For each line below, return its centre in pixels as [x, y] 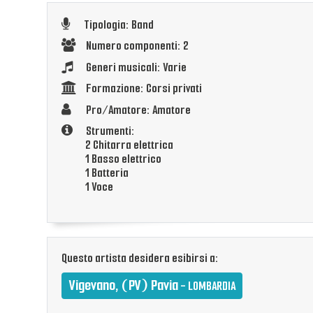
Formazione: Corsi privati [143, 89]
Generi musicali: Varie [136, 67]
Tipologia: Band [119, 24]
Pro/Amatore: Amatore [138, 110]
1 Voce [100, 187]
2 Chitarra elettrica [130, 145]
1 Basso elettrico [124, 159]
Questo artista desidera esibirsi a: [140, 259]
